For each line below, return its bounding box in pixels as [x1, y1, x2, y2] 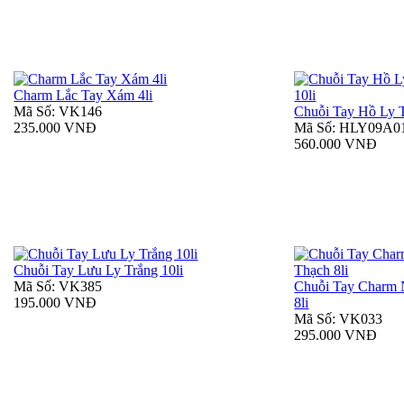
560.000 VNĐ [294, 136, 378, 152]
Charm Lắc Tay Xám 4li [14, 87, 153, 104]
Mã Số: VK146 [14, 104, 103, 120]
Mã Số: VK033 [294, 311, 383, 327]
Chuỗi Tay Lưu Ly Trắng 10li [14, 262, 184, 279]
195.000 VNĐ [14, 295, 97, 311]
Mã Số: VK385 [14, 279, 103, 295]
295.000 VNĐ [294, 327, 378, 344]
